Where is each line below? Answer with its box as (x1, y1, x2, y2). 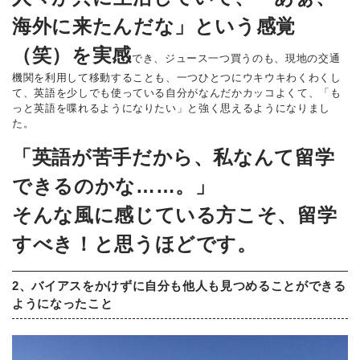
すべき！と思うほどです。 (12, 233, 257, 256)
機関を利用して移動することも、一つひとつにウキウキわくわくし (12, 72, 342, 84)
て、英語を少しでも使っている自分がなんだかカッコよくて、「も (12, 87, 342, 100)
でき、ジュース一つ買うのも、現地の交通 (131, 52, 341, 65)
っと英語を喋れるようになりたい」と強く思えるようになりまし (12, 102, 330, 115)
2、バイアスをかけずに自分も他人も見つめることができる (12, 279, 346, 293)
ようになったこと (12, 297, 113, 311)
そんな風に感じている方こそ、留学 (12, 204, 337, 227)
